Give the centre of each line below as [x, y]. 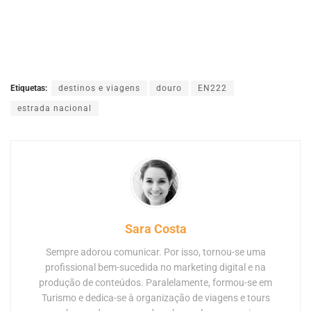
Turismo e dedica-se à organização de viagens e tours [155, 298]
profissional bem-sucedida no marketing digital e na [155, 268]
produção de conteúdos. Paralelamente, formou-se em [155, 283]
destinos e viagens [99, 89]
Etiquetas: [29, 89]
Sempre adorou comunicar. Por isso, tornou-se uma [155, 252]
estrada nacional [54, 109]
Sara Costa [155, 229]
